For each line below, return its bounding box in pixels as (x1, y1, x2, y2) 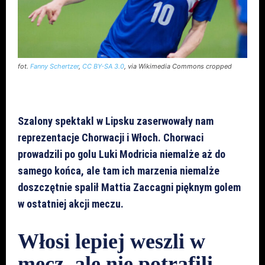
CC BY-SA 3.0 (82, 62, 124, 70)
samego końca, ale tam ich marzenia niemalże (18, 164, 219, 177)
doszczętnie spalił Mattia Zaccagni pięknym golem (18, 180, 241, 193)
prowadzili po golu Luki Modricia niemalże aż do (18, 147, 225, 160)
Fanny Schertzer (30, 62, 79, 70)
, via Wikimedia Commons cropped (124, 62, 232, 70)
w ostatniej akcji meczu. (18, 197, 124, 210)
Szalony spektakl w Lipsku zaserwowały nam (18, 114, 214, 127)
